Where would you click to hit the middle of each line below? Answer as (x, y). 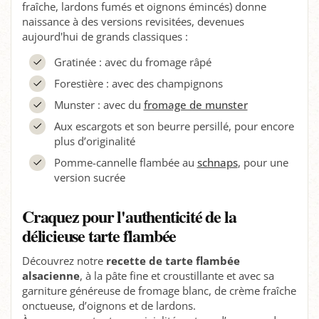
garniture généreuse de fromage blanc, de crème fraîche (159, 290)
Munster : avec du (99, 104)
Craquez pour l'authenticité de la (129, 216)
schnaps (217, 162)
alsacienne (51, 275)
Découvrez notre (64, 260)
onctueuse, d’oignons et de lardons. (109, 305)
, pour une (263, 162)
